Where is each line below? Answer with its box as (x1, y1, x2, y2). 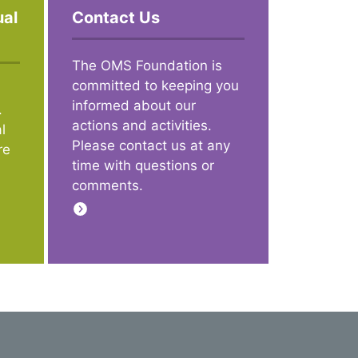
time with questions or (71, 157, 214, 174)
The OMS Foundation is (71, 58, 222, 74)
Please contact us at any (71, 137, 230, 154)
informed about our (71, 97, 196, 114)
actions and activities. (71, 117, 212, 134)
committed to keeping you (71, 78, 239, 94)
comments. (71, 177, 143, 194)
